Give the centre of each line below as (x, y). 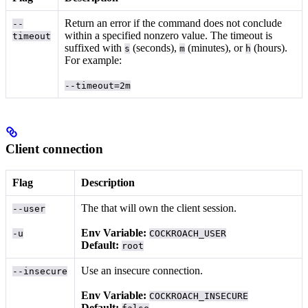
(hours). (269, 47)
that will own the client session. (169, 208)
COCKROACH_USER (188, 233)
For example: (93, 60)
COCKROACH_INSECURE (199, 296)
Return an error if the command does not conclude (174, 23)
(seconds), (155, 47)
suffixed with (95, 47)
